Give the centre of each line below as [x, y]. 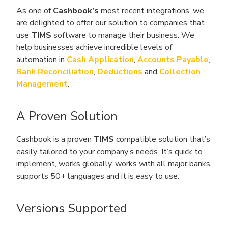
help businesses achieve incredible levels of [94, 47]
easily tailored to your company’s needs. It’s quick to [109, 152]
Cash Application [100, 60]
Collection [180, 72]
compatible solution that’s [162, 139]
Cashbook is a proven [55, 139]
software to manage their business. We [123, 35]
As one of [35, 11]
